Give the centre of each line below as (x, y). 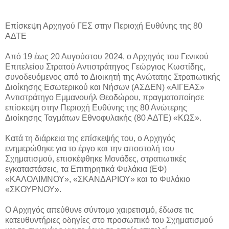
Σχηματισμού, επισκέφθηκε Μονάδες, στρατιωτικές (96, 158)
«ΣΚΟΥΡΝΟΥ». (34, 189)
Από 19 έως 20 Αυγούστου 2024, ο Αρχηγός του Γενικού (107, 56)
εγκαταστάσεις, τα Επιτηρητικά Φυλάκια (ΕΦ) (86, 169)
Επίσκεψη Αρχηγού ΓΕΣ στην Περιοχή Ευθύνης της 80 (104, 26)
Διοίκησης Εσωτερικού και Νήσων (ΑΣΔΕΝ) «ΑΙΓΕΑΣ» (105, 87)
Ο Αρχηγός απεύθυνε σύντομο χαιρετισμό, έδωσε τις (99, 210)
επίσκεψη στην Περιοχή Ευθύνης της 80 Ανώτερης (96, 107)
